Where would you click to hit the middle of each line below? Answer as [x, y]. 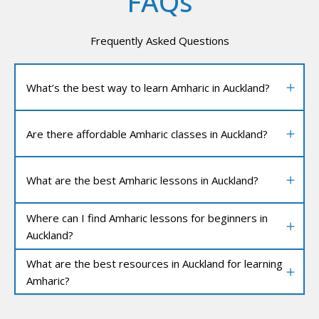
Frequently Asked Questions [159, 41]
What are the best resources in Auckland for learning [155, 263]
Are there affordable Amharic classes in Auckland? [147, 134]
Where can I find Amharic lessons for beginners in [147, 218]
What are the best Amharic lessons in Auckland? [142, 180]
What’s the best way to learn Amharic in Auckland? [148, 87]
